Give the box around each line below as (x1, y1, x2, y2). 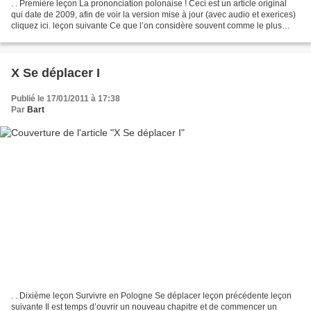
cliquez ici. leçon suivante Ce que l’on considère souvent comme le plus (11, 21, 282, 31)
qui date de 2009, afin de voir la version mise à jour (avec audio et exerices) (11, 10, 296, 20)
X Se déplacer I (11, 66, 100, 81)
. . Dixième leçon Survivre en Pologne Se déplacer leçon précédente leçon (11, 290, 292, 301)
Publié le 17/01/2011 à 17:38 (11, 94, 120, 104)
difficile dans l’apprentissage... (11, 32, 125, 42)
